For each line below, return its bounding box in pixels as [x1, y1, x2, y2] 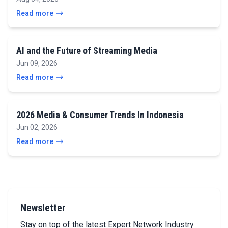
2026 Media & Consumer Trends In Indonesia [16, 109, 184, 120]
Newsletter [20, 202, 66, 214]
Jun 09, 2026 [16, 59, 58, 67]
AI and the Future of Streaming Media [16, 45, 157, 56]
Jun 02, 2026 [16, 123, 58, 131]
